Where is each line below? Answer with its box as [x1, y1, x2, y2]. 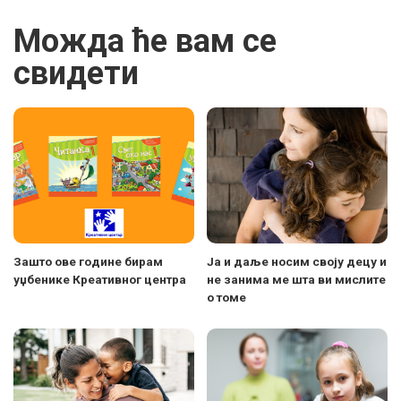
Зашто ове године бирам [13, 253, 163, 269]
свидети [13, 55, 139, 93]
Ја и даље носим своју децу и [207, 253, 387, 269]
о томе [207, 289, 246, 304]
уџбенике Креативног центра [13, 271, 186, 286]
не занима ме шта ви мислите [207, 271, 386, 286]
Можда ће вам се [13, 22, 277, 61]
